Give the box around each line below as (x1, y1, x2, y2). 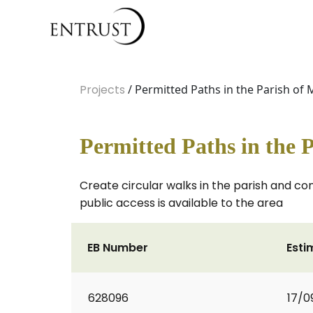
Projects (80, 82, 125, 98)
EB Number (87, 240, 148, 256)
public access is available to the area (80, 195, 283, 211)
